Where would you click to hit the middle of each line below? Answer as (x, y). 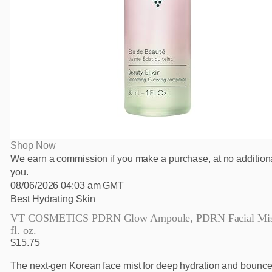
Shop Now (33, 146)
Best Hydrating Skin (53, 199)
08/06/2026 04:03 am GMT (67, 186)
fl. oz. (23, 230)
